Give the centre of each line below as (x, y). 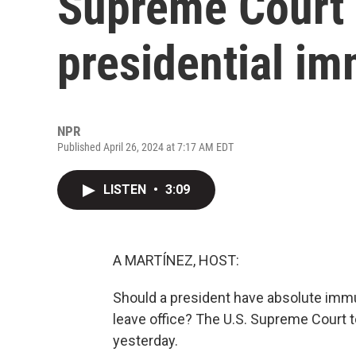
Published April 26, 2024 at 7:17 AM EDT (145, 147)
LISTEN (126, 190)
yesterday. (145, 341)
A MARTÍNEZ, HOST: (176, 260)
